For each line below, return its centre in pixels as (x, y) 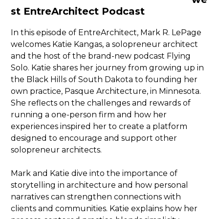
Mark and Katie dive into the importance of (94, 173)
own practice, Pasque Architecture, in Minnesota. (106, 91)
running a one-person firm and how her (89, 115)
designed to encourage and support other (94, 138)
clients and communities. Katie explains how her (104, 208)
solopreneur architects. (56, 150)
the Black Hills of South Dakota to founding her (104, 79)
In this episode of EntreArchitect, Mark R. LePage (106, 33)
